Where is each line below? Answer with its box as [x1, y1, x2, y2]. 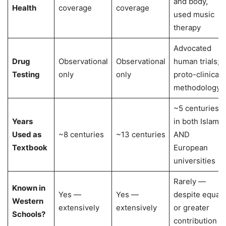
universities [173, 155, 215, 165]
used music [173, 9, 214, 19]
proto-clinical [173, 69, 221, 79]
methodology [173, 82, 220, 92]
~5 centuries [173, 103, 219, 113]
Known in [12, 183, 45, 193]
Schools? [12, 209, 45, 219]
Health [12, 3, 36, 13]
